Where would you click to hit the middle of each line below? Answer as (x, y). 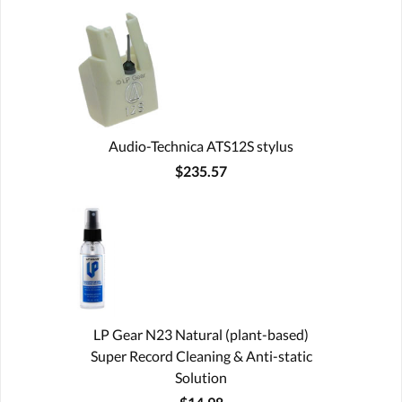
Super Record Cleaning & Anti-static (201, 356)
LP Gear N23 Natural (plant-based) (201, 334)
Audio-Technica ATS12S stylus (201, 146)
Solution (201, 377)
